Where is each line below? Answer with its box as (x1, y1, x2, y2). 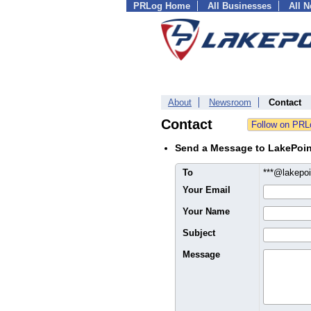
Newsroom (209, 97, 251, 108)
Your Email (183, 185, 230, 195)
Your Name (183, 206, 230, 217)
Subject (183, 228, 215, 238)
